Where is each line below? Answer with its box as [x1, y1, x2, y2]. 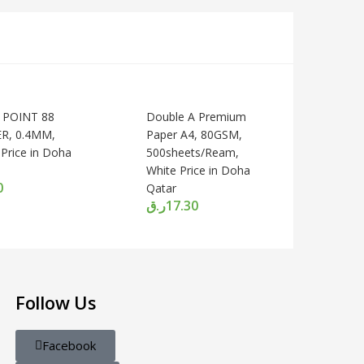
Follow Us [15, 290, 97, 314]
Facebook [42, 337, 96, 353]
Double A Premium [146, 109, 246, 124]
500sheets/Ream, [146, 145, 239, 160]
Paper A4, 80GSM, [146, 127, 242, 142]
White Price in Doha [146, 162, 250, 178]
